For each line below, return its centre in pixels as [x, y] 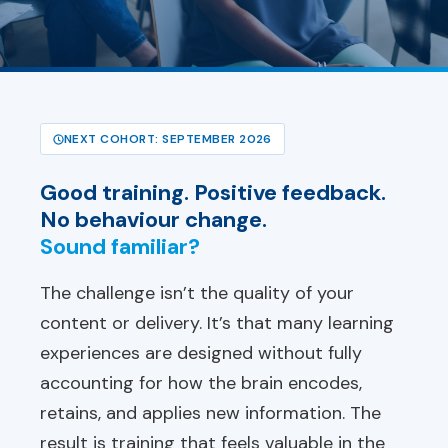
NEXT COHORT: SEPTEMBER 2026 [168, 139]
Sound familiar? [120, 246]
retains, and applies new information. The [210, 413]
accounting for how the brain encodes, [201, 383]
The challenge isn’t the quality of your [197, 293]
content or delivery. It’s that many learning [217, 323]
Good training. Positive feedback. [213, 192]
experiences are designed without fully [201, 353]
